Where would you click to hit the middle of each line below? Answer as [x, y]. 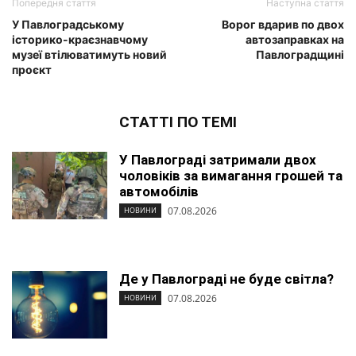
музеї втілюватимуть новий [89, 55]
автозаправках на [295, 40]
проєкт [32, 70]
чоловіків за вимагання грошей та [231, 176]
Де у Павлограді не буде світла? [226, 279]
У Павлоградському [68, 25]
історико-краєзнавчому [80, 40]
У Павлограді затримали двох [218, 160]
